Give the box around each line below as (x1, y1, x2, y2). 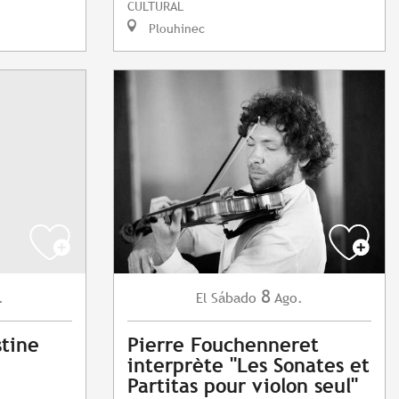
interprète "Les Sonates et (127, 354, 370, 378)
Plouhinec (145, 20, 205, 37)
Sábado (211, 289, 256, 307)
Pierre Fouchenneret (127, 334, 319, 357)
